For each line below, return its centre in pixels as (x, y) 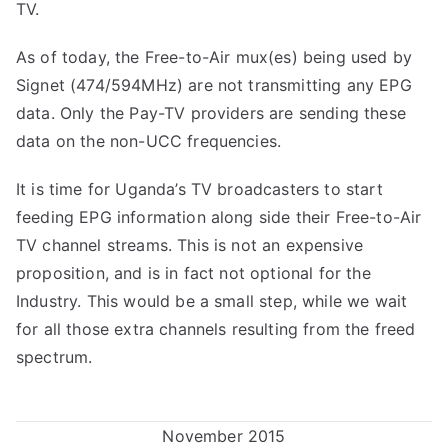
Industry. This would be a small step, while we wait (212, 301)
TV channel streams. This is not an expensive (190, 245)
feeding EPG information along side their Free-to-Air (219, 217)
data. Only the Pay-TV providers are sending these (211, 113)
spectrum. (54, 357)
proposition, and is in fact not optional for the (193, 273)
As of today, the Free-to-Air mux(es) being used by (214, 57)
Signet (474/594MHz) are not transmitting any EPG (214, 85)
